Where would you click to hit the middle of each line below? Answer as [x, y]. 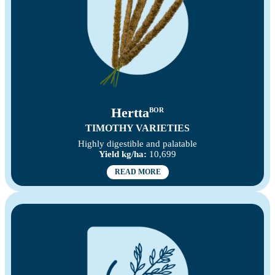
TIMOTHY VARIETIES [137, 128]
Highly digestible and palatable [137, 144]
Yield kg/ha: [123, 154]
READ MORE [137, 172]
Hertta [130, 113]
